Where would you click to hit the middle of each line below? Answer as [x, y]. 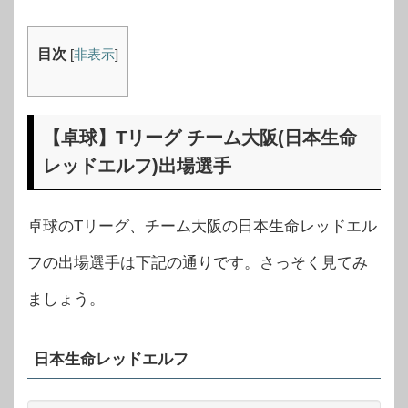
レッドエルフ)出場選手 [137, 165]
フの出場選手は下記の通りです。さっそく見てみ [198, 262]
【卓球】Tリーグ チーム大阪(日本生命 [200, 137]
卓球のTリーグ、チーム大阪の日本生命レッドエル [202, 226]
